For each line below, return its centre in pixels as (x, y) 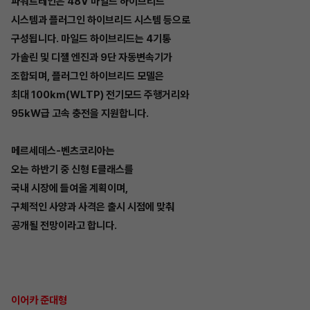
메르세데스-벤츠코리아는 (63, 151)
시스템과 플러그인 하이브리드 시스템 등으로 (101, 20)
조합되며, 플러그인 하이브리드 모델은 (88, 76)
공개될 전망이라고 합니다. (64, 226)
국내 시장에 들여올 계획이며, (70, 189)
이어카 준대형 (39, 301)
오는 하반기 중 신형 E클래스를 (72, 170)
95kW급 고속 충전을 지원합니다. (80, 114)
